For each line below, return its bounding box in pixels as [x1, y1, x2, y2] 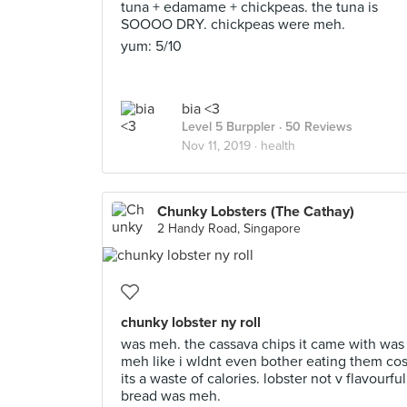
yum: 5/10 [121, 37, 182, 55]
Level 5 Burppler [182, 119, 275, 134]
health [261, 138, 295, 154]
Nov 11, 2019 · [182, 138, 261, 154]
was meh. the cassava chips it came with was [121, 335, 404, 353]
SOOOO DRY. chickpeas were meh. [121, 15, 345, 34]
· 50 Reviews [275, 119, 352, 134]
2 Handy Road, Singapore [157, 221, 301, 236]
